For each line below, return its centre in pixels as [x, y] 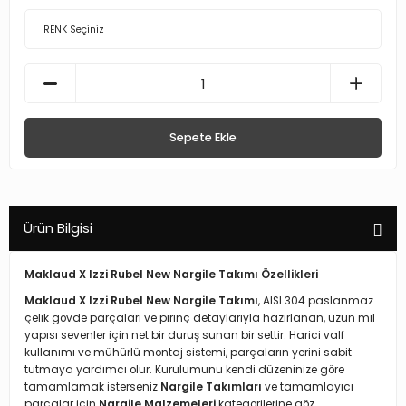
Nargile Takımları [211, 387]
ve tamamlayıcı [308, 387]
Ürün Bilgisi [58, 228]
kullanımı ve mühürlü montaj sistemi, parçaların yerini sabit [188, 353]
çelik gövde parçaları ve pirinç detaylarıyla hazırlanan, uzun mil [200, 318]
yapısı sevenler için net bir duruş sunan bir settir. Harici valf [184, 335]
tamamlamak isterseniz [92, 387]
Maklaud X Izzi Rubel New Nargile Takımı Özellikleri [171, 275]
